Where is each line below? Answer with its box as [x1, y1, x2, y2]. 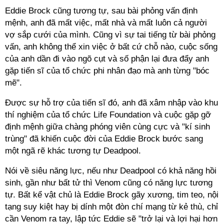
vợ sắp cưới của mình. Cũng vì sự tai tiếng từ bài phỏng [5, 30, 215, 39]
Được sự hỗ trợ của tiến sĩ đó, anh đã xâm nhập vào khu [5, 98, 218, 107]
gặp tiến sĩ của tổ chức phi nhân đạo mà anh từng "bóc [5, 66, 209, 75]
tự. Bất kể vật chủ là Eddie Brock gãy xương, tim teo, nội [5, 190, 218, 199]
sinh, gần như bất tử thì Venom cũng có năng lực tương [5, 178, 212, 187]
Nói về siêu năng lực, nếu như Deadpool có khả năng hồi [5, 166, 216, 175]
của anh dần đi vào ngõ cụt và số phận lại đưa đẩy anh [5, 54, 209, 63]
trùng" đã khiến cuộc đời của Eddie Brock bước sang [5, 134, 203, 143]
